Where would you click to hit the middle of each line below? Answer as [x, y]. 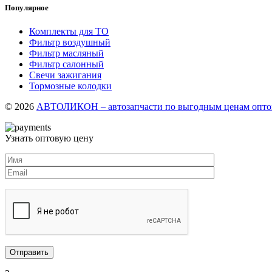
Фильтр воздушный [70, 42]
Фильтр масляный [66, 53]
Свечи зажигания [65, 75]
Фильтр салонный [66, 64]
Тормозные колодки [70, 86]
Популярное [27, 7]
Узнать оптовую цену [49, 138]
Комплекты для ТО [69, 31]
